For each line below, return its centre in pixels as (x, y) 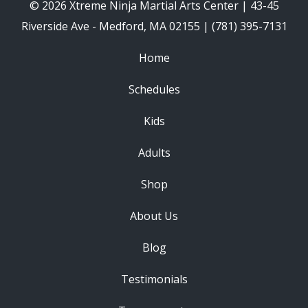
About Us (154, 216)
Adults (154, 152)
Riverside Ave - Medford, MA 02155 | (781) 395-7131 (154, 26)
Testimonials (154, 279)
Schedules (154, 89)
